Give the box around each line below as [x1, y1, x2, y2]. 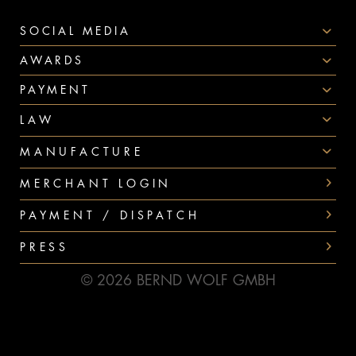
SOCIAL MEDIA [20, 25, 131, 37]
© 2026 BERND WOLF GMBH [80, 273, 276, 288]
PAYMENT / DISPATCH [20, 209, 200, 221]
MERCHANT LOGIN [20, 177, 172, 189]
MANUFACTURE [20, 145, 144, 157]
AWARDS [20, 54, 84, 66]
